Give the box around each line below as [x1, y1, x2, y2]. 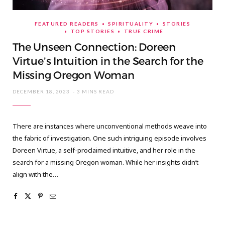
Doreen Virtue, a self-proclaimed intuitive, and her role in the [13, 146, 195, 155]
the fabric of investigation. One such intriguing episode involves [13, 134, 206, 143]
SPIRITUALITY [108, 21, 154, 27]
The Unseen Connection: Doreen [13, 41, 176, 54]
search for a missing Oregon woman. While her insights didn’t [13, 158, 198, 167]
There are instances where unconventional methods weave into [13, 122, 207, 131]
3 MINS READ [77, 88, 114, 95]
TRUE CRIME [124, 28, 164, 35]
